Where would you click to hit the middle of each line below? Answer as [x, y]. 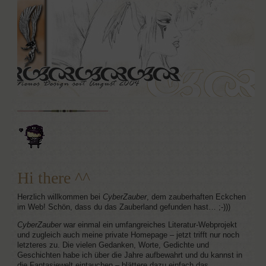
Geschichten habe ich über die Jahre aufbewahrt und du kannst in [129, 255]
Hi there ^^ [53, 178]
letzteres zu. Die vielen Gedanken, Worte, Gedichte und [113, 245]
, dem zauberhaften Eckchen [196, 197]
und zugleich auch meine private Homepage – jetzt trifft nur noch [128, 235]
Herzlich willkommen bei [60, 197]
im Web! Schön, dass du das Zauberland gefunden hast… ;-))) [123, 208]
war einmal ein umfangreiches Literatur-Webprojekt [149, 225]
